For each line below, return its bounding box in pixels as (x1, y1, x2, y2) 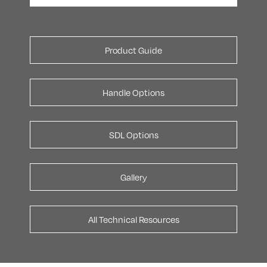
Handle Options (103, 87, 164, 98)
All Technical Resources (88, 214, 179, 225)
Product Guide (105, 45, 162, 56)
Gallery (120, 172, 147, 183)
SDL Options (108, 129, 159, 141)
